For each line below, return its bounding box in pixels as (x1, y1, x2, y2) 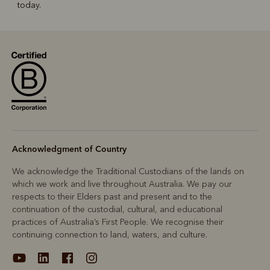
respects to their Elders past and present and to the (12, 191, 212, 202)
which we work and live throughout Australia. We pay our (12, 178, 232, 189)
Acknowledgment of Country (12, 143, 127, 154)
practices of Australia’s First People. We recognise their (12, 216, 224, 227)
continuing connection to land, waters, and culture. (12, 229, 207, 240)
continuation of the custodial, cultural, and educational (12, 204, 222, 215)
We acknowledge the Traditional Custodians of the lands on (12, 166, 244, 177)
